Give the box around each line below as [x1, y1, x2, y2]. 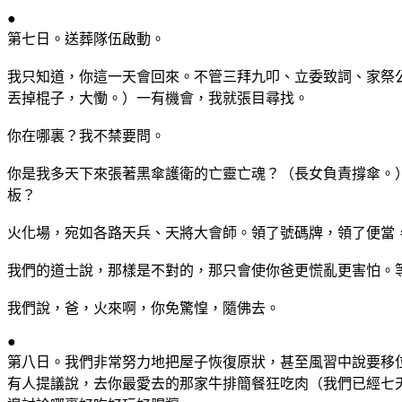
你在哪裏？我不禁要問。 [7, 127, 165, 144]
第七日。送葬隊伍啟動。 [7, 31, 165, 47]
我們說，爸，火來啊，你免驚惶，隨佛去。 [7, 300, 280, 316]
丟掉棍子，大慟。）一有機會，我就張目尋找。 [7, 90, 309, 106]
